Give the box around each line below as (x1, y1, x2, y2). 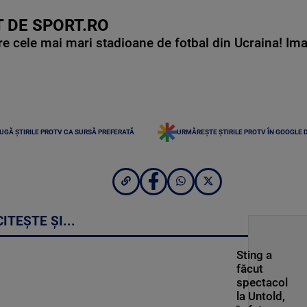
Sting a (236, 248, 272, 262)
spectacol (236, 275, 288, 290)
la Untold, (236, 289, 285, 304)
